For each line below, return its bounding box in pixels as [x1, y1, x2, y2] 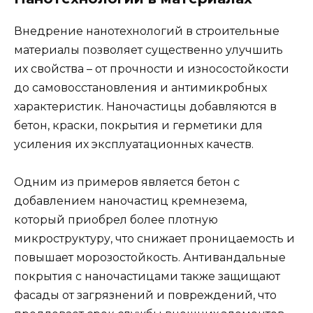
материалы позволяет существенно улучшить [14, 43, 283, 57]
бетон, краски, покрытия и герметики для [14, 118, 263, 132]
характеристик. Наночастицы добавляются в [14, 99, 277, 113]
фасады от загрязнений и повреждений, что [14, 289, 277, 303]
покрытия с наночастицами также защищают [14, 270, 280, 284]
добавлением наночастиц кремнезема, [14, 194, 247, 208]
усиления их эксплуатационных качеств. [14, 137, 254, 151]
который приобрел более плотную [14, 213, 218, 227]
